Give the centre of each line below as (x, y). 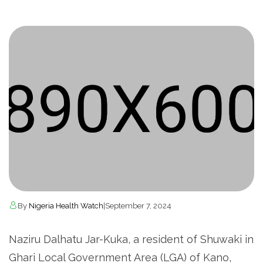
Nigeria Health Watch (66, 205)
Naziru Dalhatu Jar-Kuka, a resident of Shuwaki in (131, 239)
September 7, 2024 (138, 205)
